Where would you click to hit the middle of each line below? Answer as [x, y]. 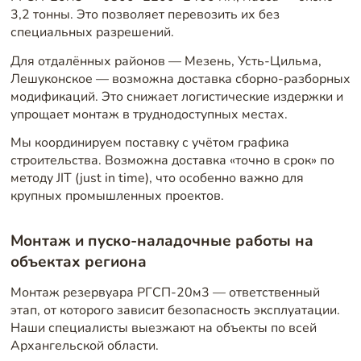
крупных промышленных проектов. [117, 196]
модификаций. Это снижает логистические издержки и [176, 96]
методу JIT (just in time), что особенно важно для [157, 178]
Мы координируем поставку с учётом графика [149, 143]
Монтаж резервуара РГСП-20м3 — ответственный [165, 292]
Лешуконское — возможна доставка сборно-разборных [180, 79]
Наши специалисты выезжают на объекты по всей [163, 328]
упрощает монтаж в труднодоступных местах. [149, 114]
